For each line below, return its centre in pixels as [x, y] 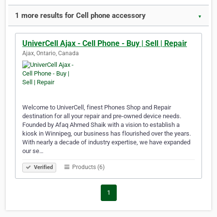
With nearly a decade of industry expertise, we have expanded [106, 142]
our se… [33, 151]
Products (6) [88, 167]
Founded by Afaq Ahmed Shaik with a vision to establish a [101, 125]
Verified [43, 168]
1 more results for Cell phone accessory [80, 16]
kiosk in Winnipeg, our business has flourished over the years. [107, 134]
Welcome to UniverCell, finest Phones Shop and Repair [97, 108]
